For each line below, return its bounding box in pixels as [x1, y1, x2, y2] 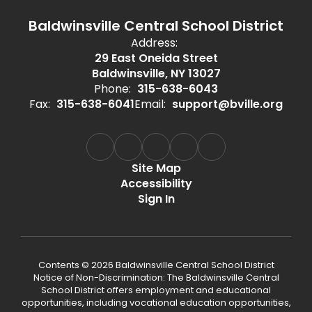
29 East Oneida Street [94, 50, 218, 66]
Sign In [137, 191, 175, 207]
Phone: [94, 81, 131, 97]
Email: [134, 96, 166, 112]
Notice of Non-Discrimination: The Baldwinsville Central [33, 271, 279, 284]
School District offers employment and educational [41, 283, 271, 297]
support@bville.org [172, 96, 283, 112]
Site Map [131, 160, 181, 176]
